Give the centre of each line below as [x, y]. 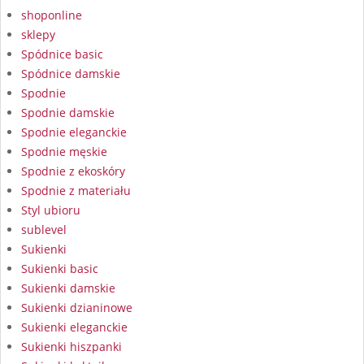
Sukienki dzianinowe [77, 308]
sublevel [44, 230]
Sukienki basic [60, 269]
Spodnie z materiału [76, 191]
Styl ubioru [51, 210]
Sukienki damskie [68, 288]
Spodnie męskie [64, 152]
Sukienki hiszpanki [71, 347]
